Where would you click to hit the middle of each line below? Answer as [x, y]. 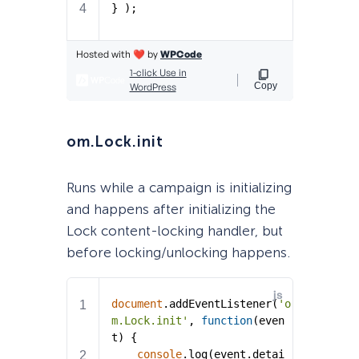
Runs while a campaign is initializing [179, 187]
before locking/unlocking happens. [178, 252]
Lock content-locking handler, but [174, 230]
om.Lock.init [115, 141]
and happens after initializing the [171, 209]
